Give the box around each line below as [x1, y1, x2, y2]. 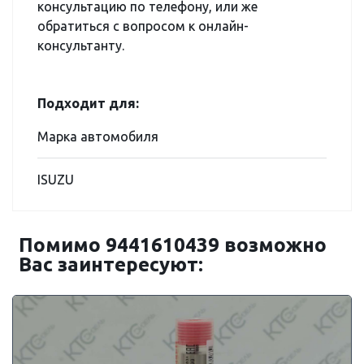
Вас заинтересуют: [19, 253, 203, 275]
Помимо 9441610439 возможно [19, 234, 327, 256]
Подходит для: [37, 96, 139, 110]
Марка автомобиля [37, 129, 158, 144]
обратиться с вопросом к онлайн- [37, 19, 249, 33]
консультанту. [37, 38, 124, 53]
